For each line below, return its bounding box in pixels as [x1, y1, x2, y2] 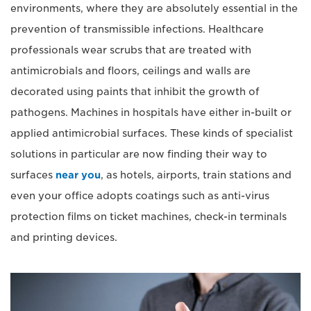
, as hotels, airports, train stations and [101, 169, 292, 180]
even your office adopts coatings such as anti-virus [10, 190, 269, 201]
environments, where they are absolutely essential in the [10, 3, 298, 14]
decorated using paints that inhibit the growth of [10, 86, 260, 97]
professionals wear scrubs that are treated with [10, 44, 251, 56]
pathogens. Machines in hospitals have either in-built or [10, 107, 292, 118]
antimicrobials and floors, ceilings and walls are [10, 65, 251, 76]
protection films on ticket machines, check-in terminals [10, 211, 287, 222]
